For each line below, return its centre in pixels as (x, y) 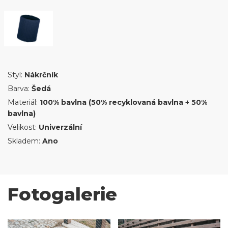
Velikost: (23, 127)
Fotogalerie (62, 194)
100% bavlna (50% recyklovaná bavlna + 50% (123, 102)
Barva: (20, 89)
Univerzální (60, 127)
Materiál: (24, 102)
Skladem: (25, 141)
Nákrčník (41, 75)
